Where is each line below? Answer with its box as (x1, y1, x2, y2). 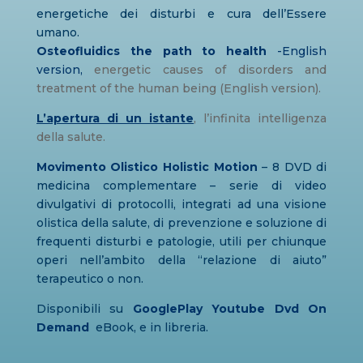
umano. (36, 25, 79, 40)
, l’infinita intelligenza (194, 111, 327, 126)
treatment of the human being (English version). (36, 81, 321, 96)
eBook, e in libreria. (92, 320, 208, 335)
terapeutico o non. (36, 271, 143, 286)
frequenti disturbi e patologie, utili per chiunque (36, 234, 327, 249)
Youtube (211, 301, 266, 316)
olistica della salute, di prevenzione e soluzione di (36, 216, 327, 230)
